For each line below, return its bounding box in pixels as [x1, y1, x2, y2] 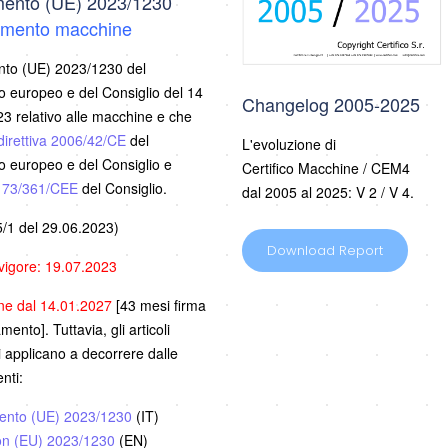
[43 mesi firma [115, 294, 206, 315]
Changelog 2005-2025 [241, 90, 420, 117]
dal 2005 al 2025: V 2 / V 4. [241, 181, 414, 202]
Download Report [266, 240, 383, 260]
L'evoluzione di [241, 133, 336, 154]
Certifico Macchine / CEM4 [241, 157, 410, 178]
